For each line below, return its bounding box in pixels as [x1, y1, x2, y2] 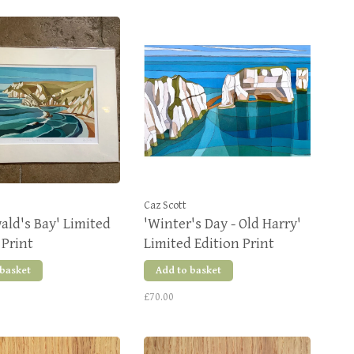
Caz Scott [144, 199, 186, 212]
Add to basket [156, 265, 221, 277]
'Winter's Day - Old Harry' [144, 215, 301, 232]
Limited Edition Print [144, 235, 274, 252]
